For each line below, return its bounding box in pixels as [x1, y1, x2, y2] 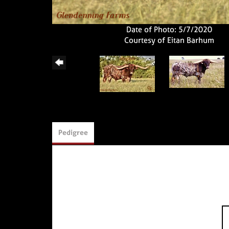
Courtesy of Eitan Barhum [124, 34, 214, 45]
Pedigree [58, 127, 88, 137]
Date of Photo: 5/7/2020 [126, 24, 212, 35]
